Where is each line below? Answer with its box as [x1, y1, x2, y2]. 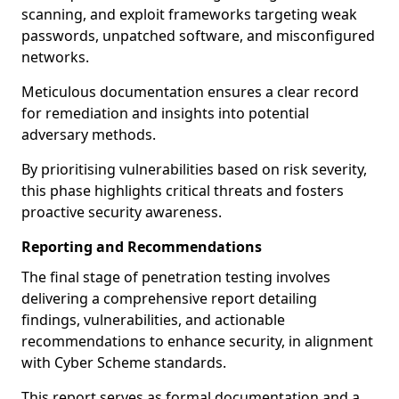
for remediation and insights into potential [21, 103, 309, 123]
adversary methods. [21, 125, 156, 144]
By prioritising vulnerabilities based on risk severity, [21, 159, 367, 179]
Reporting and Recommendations [21, 237, 262, 256]
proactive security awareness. [21, 202, 222, 222]
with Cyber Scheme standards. [21, 353, 226, 372]
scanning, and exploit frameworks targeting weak [21, 4, 357, 24]
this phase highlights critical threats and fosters [21, 181, 344, 200]
